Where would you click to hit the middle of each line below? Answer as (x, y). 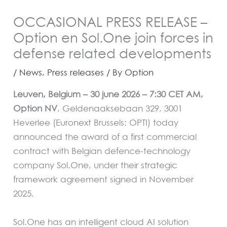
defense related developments (112, 54)
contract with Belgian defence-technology (102, 151)
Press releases (76, 72)
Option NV (35, 108)
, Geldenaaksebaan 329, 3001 (120, 108)
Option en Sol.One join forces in (113, 38)
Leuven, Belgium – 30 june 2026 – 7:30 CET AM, (108, 94)
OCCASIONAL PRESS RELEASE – (110, 22)
